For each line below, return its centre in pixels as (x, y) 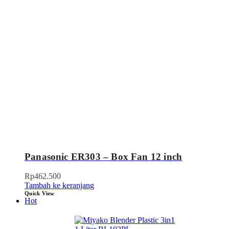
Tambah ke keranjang (59, 186)
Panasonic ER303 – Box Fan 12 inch (104, 156)
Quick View (40, 193)
